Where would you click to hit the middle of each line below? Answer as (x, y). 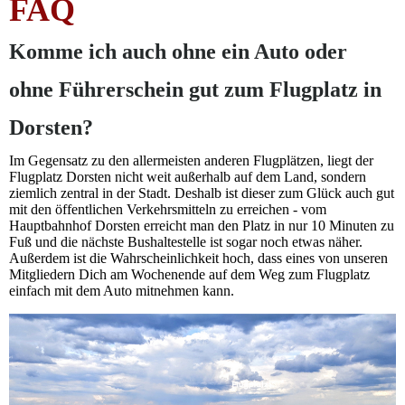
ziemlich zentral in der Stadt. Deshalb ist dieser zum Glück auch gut (202, 193)
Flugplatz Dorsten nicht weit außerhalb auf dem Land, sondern (188, 177)
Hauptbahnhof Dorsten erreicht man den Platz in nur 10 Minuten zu (202, 226)
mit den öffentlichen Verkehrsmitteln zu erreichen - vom (168, 210)
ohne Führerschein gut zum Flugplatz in (195, 89)
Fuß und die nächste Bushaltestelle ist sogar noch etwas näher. (186, 242)
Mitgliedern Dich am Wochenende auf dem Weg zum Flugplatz (189, 275)
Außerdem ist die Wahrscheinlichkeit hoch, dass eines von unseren (198, 259)
